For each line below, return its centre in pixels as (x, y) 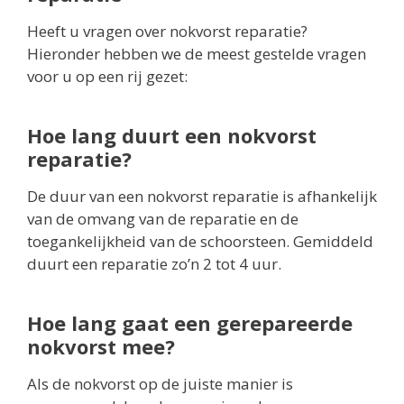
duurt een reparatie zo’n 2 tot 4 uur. (154, 264)
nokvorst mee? (101, 347)
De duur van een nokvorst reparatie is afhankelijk (202, 197)
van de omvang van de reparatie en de (163, 219)
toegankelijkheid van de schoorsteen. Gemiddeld (200, 242)
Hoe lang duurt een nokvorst (172, 136)
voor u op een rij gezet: (107, 77)
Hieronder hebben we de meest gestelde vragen (197, 54)
